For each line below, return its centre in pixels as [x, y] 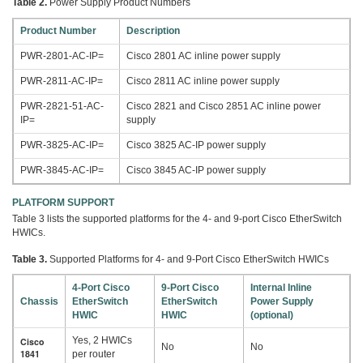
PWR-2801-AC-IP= [62, 56]
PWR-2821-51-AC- [62, 107]
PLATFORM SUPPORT [63, 202]
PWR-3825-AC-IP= [62, 145]
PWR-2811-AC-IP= [62, 81]
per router [94, 354]
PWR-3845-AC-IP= [62, 171]
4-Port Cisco [101, 287]
